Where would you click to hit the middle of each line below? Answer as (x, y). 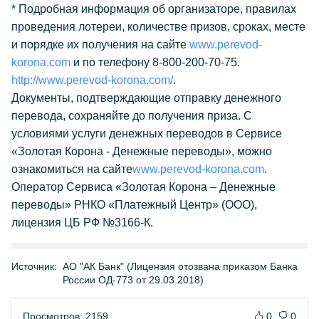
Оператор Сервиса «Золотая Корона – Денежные (143, 187)
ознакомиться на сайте (72, 169)
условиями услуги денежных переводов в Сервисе (147, 134)
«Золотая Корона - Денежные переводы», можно (142, 151)
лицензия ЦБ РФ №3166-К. (82, 223)
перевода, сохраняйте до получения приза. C (132, 116)
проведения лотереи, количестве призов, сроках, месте (158, 27)
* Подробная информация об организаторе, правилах (154, 9)
